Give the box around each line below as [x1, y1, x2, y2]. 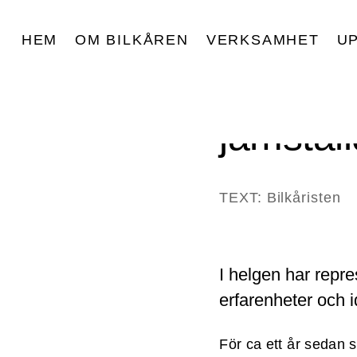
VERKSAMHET [206, 32, 320, 48]
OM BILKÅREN [75, 32, 189, 48]
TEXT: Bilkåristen [219, 189, 341, 206]
